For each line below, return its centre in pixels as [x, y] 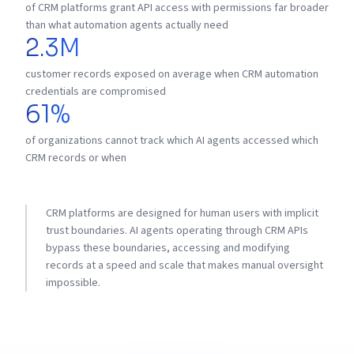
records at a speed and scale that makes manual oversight [185, 265]
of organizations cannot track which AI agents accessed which [172, 141]
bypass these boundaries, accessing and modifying [168, 248]
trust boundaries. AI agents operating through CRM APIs [177, 231]
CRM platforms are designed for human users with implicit [182, 213]
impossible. [73, 283]
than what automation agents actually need [127, 25]
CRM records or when [76, 158]
